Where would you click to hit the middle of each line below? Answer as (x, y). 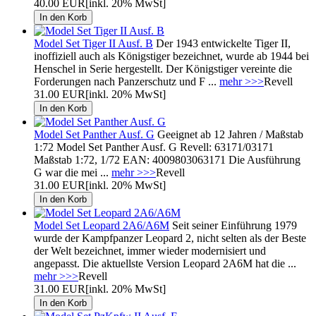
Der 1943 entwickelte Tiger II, (222, 43)
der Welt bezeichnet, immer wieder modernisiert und (150, 250)
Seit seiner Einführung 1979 (233, 225)
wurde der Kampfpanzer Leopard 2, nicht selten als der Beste (170, 238)
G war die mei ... (73, 172)
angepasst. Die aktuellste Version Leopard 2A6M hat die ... (165, 263)
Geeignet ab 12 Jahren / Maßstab (229, 134)
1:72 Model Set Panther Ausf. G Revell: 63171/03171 (154, 147)
